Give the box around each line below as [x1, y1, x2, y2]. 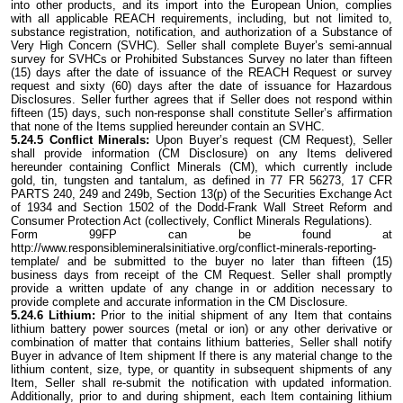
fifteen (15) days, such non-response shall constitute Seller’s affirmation [11, 105, 392, 120]
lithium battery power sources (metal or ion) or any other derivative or [11, 321, 392, 336]
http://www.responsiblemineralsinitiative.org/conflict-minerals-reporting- [11, 240, 376, 255]
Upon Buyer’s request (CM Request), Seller [149, 132, 392, 147]
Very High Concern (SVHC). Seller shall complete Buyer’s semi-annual [11, 38, 392, 52]
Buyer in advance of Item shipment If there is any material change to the [11, 348, 392, 363]
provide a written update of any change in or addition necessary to [11, 281, 392, 295]
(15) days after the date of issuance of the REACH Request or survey [11, 65, 392, 79]
